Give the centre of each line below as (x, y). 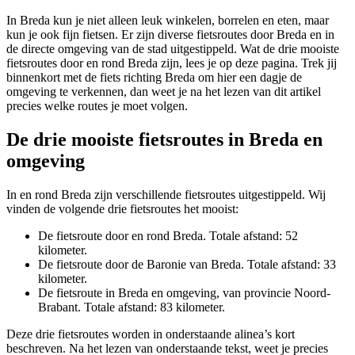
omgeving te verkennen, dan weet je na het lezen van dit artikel (164, 91)
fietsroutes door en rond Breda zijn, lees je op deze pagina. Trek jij (172, 63)
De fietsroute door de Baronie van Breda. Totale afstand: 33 (187, 264)
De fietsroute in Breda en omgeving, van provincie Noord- (184, 292)
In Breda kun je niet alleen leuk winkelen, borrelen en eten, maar (168, 20)
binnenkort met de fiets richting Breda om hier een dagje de (154, 77)
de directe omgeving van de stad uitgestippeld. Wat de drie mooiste (173, 48)
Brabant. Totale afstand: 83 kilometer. (132, 307)
